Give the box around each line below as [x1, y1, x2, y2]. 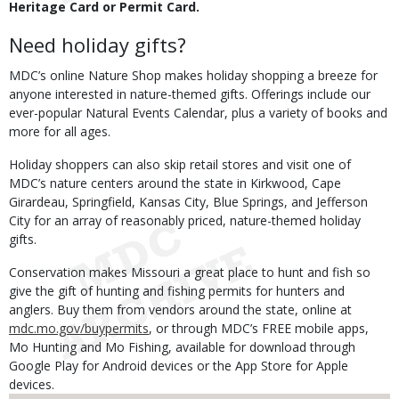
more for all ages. [9, 123, 110, 140]
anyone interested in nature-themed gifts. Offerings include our [9, 85, 370, 102]
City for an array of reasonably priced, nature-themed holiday [9, 212, 361, 229]
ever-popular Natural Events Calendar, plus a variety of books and [9, 104, 387, 121]
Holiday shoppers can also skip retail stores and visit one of [9, 156, 351, 173]
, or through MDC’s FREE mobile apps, [149, 320, 369, 337]
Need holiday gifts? [9, 31, 186, 58]
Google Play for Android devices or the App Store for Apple [9, 357, 348, 374]
